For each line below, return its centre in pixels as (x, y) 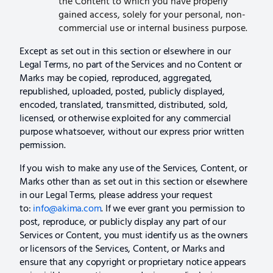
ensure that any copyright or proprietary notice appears (133, 263)
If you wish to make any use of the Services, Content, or (133, 169)
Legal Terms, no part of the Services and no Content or (131, 66)
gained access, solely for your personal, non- (152, 16)
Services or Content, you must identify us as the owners (134, 236)
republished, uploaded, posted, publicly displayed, (122, 92)
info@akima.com (67, 209)
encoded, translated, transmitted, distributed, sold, (124, 106)
